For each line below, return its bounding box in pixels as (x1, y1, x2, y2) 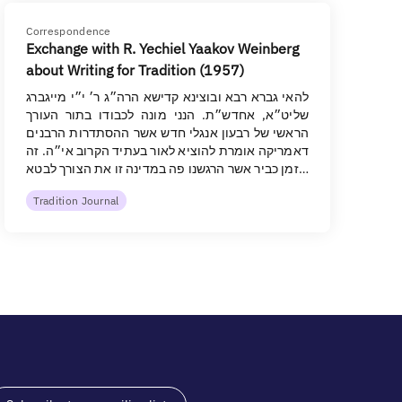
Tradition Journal (33, 194, 119, 207)
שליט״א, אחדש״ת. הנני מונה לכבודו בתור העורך (26, 107, 309, 123)
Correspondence (26, 24, 111, 38)
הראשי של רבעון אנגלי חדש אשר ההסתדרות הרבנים (26, 125, 309, 141)
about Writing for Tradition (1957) (26, 61, 245, 79)
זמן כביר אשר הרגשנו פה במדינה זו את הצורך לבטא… (298, 161, 309, 177)
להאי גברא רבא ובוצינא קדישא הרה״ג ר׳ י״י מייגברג (26, 89, 309, 105)
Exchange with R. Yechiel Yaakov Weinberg (26, 39, 300, 57)
